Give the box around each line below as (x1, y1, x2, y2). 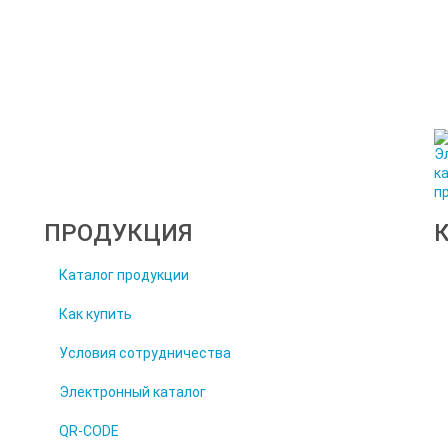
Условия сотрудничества (58, 345, 231, 361)
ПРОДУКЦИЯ (43, 219, 193, 247)
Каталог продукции (58, 267, 189, 283)
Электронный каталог (58, 384, 206, 400)
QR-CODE (58, 423, 119, 439)
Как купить (58, 306, 132, 322)
